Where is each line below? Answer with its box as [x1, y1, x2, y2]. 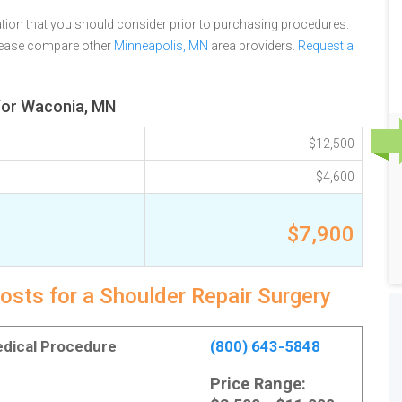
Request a [298, 39, 354, 53]
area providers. [208, 39, 298, 53]
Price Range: [209, 374, 306, 393]
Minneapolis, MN [114, 39, 208, 53]
